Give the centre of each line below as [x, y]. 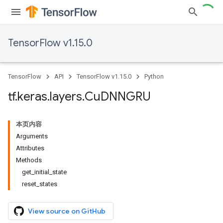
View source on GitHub [67, 211]
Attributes [30, 148]
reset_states [40, 184]
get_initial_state [44, 172]
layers [66, 97]
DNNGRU [126, 97]
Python [154, 76]
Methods [29, 160]
